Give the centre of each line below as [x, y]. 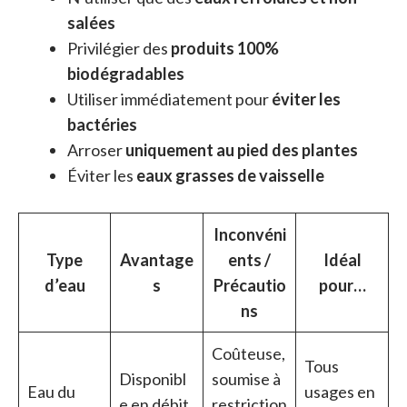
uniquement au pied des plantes [242, 150]
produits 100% [225, 49]
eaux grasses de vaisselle [230, 176]
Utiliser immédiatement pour [169, 99]
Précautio [249, 286]
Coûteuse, [248, 354]
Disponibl [153, 379]
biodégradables [126, 74]
